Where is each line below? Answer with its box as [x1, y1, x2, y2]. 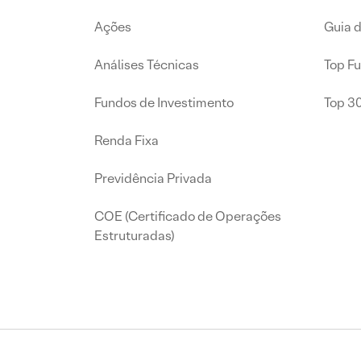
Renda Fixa [94, 132, 159, 150]
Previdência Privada [94, 170, 212, 188]
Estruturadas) [94, 227, 175, 245]
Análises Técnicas [94, 56, 199, 74]
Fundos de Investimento [94, 94, 234, 112]
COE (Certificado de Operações [94, 208, 281, 226]
